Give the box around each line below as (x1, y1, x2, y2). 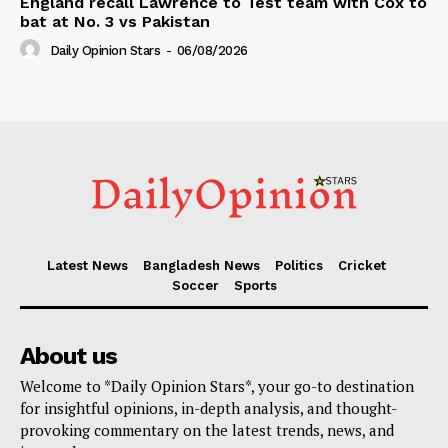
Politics (275, 258, 323, 274)
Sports (233, 278, 277, 294)
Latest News (47, 258, 128, 274)
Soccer (171, 278, 219, 294)
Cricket (338, 258, 386, 274)
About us (20, 342, 117, 371)
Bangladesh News (143, 258, 260, 274)
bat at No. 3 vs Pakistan (20, 12, 210, 32)
